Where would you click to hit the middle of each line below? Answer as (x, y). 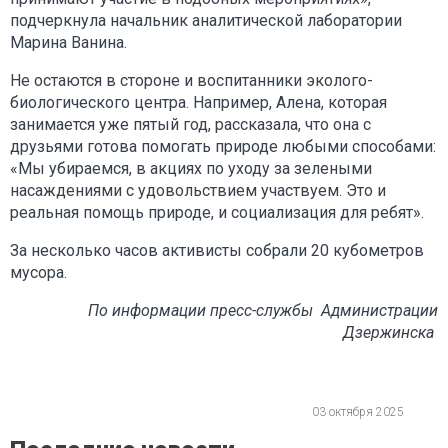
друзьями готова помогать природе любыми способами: (223, 146)
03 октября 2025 (358, 411)
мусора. (40, 272)
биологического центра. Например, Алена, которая (198, 102)
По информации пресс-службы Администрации (263, 310)
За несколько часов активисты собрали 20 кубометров (217, 250)
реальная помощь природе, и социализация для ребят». (219, 212)
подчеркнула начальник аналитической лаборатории (206, 20)
